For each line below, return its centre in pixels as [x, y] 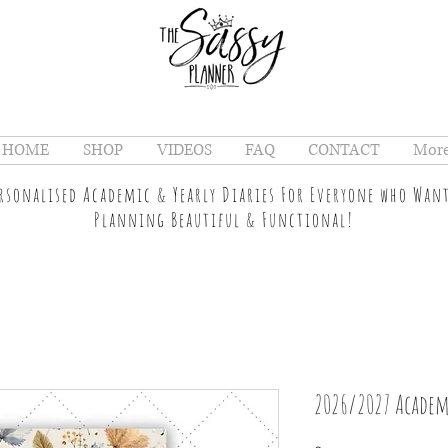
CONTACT [343, 150]
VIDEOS [184, 150]
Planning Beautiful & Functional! [226, 219]
